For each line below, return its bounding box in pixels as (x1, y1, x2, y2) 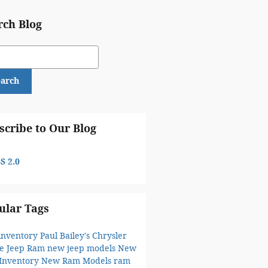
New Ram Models (41, 255, 114, 266)
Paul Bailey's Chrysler (39, 230, 127, 241)
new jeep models (47, 243, 118, 254)
